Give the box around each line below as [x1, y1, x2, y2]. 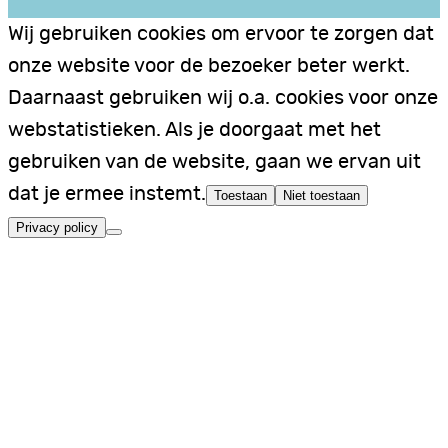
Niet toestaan [283, 188, 360, 204]
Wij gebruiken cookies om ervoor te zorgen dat [8, 24, 434, 45]
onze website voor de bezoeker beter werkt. [8, 56, 410, 77]
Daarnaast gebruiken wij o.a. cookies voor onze [8, 88, 438, 109]
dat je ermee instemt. [8, 184, 206, 205]
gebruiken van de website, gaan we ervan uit [8, 152, 421, 173]
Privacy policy [16, 220, 98, 236]
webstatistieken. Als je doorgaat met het [8, 120, 381, 141]
